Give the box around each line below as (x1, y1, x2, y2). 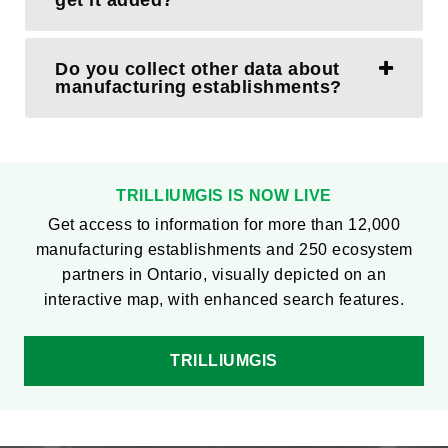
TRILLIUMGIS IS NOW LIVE (116, 187, 332, 204)
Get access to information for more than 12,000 (48, 216, 400, 233)
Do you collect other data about (55, 59, 340, 79)
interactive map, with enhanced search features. (43, 291, 405, 308)
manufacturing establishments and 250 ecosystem (35, 241, 413, 258)
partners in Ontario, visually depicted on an (62, 266, 386, 283)
